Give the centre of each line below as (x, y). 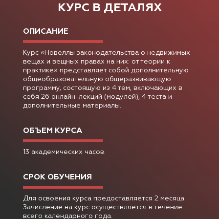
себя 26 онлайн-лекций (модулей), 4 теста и (98, 97)
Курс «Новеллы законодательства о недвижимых (107, 53)
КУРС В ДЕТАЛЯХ (109, 8)
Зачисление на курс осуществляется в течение (103, 208)
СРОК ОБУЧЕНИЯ (57, 178)
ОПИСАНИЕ (46, 32)
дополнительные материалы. (72, 106)
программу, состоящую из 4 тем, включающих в (103, 88)
